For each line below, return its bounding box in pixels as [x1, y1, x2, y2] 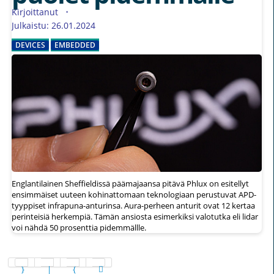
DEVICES [15, 40, 45, 51]
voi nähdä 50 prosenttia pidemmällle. [12, 221, 146, 233]
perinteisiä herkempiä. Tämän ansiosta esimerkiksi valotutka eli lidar [12, 210, 258, 222]
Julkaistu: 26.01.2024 [12, 20, 95, 32]
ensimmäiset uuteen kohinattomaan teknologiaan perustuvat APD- [12, 188, 256, 200]
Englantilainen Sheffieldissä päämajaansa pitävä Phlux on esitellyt [12, 177, 249, 189]
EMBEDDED [54, 40, 95, 51]
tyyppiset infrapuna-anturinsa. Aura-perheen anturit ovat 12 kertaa [12, 199, 255, 211]
